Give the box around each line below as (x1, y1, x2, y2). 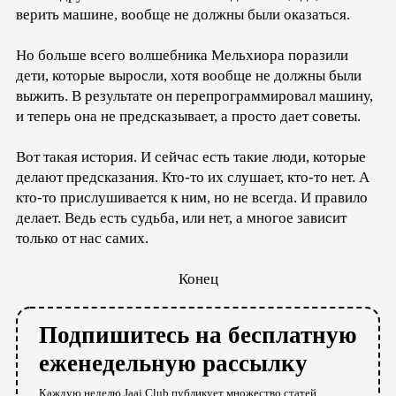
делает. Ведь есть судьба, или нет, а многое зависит (16, 209, 346, 226)
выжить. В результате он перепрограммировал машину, (16, 87, 373, 104)
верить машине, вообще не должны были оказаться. (16, 5, 350, 23)
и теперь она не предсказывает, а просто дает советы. (16, 107, 361, 125)
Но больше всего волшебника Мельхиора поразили (16, 46, 348, 64)
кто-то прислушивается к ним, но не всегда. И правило (16, 188, 368, 206)
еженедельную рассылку (39, 349, 308, 377)
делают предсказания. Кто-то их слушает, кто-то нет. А (16, 168, 369, 186)
